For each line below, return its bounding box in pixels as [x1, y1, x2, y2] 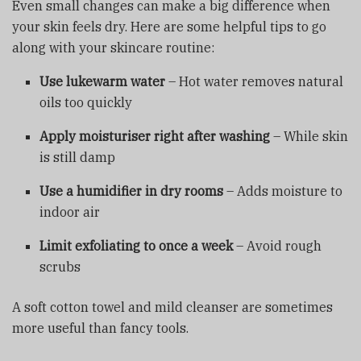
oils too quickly [39, 94, 133, 111]
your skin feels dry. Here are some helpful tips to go [12, 19, 326, 35]
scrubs [39, 259, 81, 276]
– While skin [270, 128, 349, 145]
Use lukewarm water [39, 73, 166, 90]
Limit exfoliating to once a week [39, 238, 234, 255]
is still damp [39, 149, 116, 166]
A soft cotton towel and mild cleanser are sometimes [12, 299, 333, 316]
